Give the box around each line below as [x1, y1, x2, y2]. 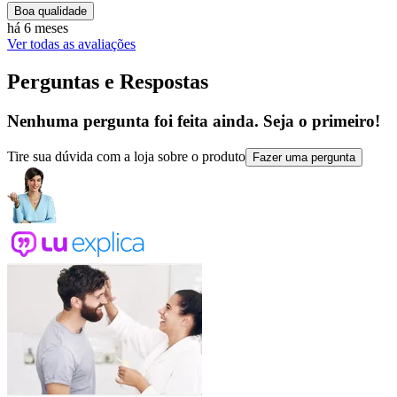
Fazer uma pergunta [253, 150, 355, 164]
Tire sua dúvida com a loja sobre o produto [7, 148, 245, 164]
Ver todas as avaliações [7, 36, 136, 52]
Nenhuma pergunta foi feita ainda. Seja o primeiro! [7, 111, 380, 130]
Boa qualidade [14, 4, 87, 19]
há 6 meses [7, 20, 68, 36]
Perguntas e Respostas [7, 69, 208, 93]
